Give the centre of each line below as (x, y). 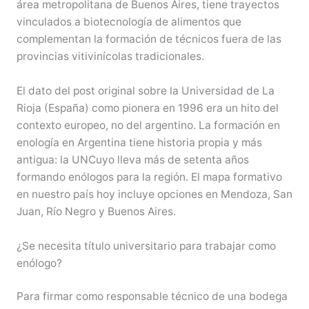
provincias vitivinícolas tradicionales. (110, 57)
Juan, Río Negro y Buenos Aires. (96, 212)
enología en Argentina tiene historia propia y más (139, 143)
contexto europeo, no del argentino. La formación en (148, 126)
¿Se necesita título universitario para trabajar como (146, 246)
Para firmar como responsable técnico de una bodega (152, 297)
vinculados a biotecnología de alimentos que (129, 22)
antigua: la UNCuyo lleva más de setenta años (132, 160)
